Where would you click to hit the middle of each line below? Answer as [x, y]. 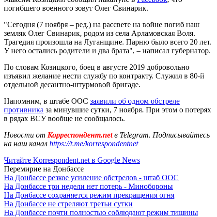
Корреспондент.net [80, 135]
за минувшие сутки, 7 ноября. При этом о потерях [127, 109]
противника [24, 109]
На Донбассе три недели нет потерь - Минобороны [88, 186]
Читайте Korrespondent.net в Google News [72, 160]
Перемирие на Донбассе [44, 169]
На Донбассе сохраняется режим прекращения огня [89, 195]
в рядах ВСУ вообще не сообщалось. [64, 118]
